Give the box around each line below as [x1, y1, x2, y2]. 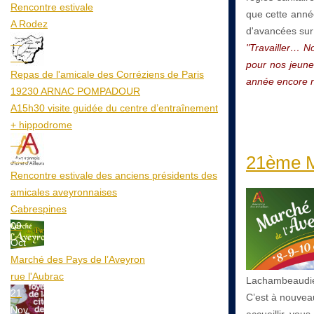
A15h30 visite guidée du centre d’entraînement [11, 102, 218, 114]
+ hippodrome [11, 118, 72, 130]
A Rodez [11, 18, 48, 29]
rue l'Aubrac [11, 270, 64, 282]
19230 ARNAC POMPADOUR [11, 85, 140, 97]
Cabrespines [11, 203, 67, 214]
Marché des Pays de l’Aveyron [11, 253, 145, 265]
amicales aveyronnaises [11, 186, 117, 198]
